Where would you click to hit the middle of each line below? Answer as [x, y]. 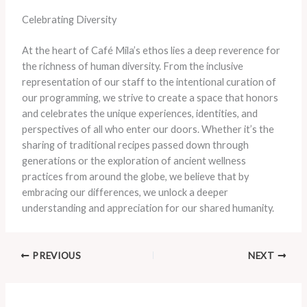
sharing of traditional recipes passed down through [135, 145]
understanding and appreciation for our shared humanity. [148, 208]
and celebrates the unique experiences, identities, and [139, 113]
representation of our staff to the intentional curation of [149, 82]
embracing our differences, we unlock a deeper [125, 192]
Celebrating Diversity [69, 20]
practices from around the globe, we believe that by [135, 176]
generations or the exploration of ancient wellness [134, 160]
